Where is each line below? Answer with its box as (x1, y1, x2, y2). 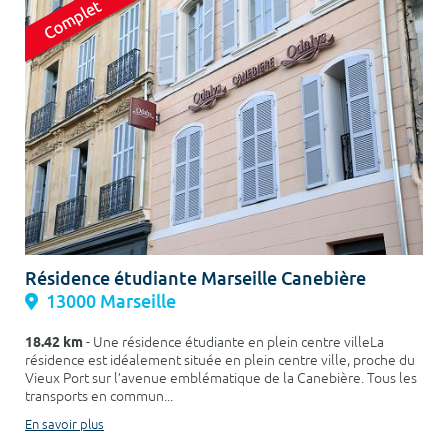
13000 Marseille (46, 289, 176, 313)
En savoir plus (25, 416, 104, 433)
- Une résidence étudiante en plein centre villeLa (83, 333, 384, 351)
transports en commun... (25, 387, 173, 405)
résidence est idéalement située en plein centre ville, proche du (25, 351, 415, 369)
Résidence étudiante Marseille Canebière (25, 266, 366, 290)
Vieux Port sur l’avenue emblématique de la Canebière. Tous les (25, 369, 417, 387)
